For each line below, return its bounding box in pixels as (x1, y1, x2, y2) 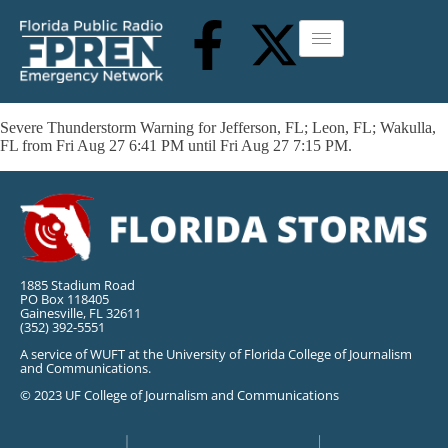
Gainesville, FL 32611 (20, 304, 141, 322)
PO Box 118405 (20, 290, 109, 308)
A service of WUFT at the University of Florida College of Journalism (20, 345, 412, 363)
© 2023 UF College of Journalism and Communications (20, 386, 339, 404)
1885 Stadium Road (20, 276, 135, 294)
